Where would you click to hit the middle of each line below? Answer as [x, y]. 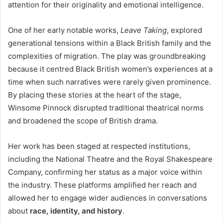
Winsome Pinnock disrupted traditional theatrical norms [106, 108]
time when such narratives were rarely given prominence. [110, 82]
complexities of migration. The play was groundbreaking [107, 56]
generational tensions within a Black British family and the [110, 43]
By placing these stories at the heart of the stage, [95, 95]
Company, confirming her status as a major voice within [105, 172]
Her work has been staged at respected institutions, [99, 146]
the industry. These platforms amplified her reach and [102, 185]
